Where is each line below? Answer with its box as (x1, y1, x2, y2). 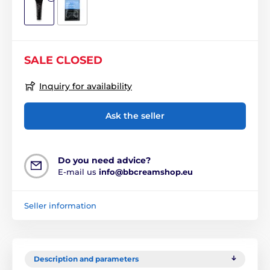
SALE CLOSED (24, 53, 102, 67)
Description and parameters (34, 254, 139, 264)
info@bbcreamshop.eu (99, 167, 193, 177)
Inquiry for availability (39, 80, 132, 92)
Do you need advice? (58, 155, 151, 166)
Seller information (24, 201, 96, 211)
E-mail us (58, 167, 99, 177)
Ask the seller (105, 110, 165, 122)
